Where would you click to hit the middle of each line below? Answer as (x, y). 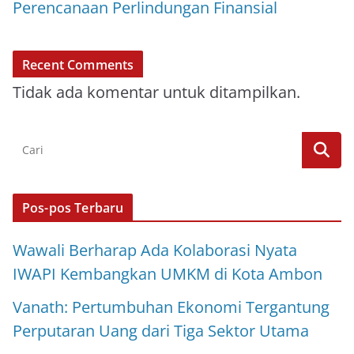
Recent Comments (78, 64)
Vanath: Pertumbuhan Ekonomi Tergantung (171, 307)
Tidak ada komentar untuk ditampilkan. (156, 92)
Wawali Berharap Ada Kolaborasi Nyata (155, 250)
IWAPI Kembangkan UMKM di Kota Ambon (168, 273)
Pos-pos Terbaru (73, 207)
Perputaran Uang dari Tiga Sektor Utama (161, 330)
